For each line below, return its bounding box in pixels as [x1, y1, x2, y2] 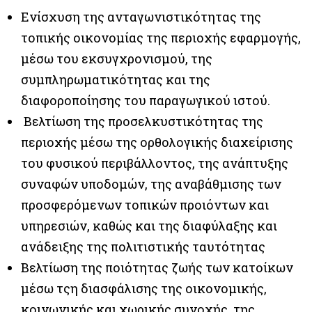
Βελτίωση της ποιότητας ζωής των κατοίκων [21, 259, 293, 276]
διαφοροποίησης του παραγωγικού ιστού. [21, 92, 270, 109]
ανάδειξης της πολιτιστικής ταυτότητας [21, 238, 265, 255]
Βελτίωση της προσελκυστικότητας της [21, 113, 263, 130]
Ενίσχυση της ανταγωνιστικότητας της [21, 8, 261, 25]
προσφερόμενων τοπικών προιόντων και [21, 196, 269, 213]
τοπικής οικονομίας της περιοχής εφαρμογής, [21, 29, 301, 46]
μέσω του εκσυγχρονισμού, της [21, 50, 212, 67]
